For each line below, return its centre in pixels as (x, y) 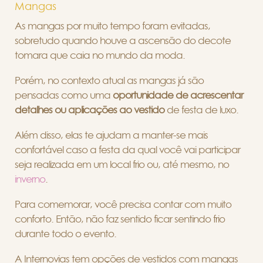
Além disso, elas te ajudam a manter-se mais (111, 135)
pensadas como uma (63, 95)
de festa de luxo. (203, 110)
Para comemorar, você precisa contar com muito (123, 204)
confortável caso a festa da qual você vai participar (127, 150)
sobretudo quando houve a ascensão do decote (123, 41)
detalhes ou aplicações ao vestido (91, 110)
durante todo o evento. (65, 234)
